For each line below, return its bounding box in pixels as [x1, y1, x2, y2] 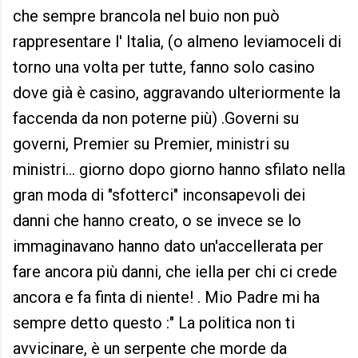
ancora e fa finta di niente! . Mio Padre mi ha [13, 288, 320, 308]
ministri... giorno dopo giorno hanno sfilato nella [13, 160, 345, 180]
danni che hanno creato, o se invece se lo [13, 211, 301, 231]
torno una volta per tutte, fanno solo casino [13, 58, 315, 78]
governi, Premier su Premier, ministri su [13, 134, 289, 154]
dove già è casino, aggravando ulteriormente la [13, 83, 340, 103]
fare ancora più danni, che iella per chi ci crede [13, 262, 337, 282]
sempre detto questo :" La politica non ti [13, 313, 295, 333]
